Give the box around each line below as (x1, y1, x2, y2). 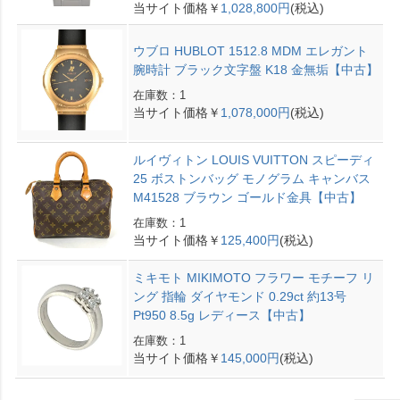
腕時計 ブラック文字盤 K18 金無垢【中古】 (132, 62, 379, 78)
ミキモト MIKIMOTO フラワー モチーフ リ (132, 271, 374, 286)
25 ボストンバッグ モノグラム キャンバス (132, 171, 371, 187)
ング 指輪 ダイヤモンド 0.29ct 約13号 (132, 289, 346, 304)
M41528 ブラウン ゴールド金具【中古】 (132, 190, 362, 205)
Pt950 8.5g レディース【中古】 (132, 308, 311, 323)
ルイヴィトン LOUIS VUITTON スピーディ (132, 153, 374, 168)
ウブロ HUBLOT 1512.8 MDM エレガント (132, 44, 368, 59)
